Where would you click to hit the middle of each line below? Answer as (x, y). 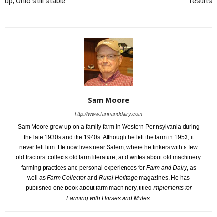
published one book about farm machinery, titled (89, 188)
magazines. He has (164, 178)
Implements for (172, 188)
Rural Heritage (118, 178)
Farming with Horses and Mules (108, 198)
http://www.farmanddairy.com (108, 114)
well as (37, 178)
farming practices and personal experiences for (84, 167)
